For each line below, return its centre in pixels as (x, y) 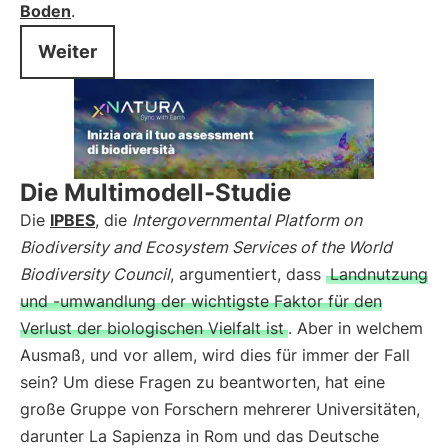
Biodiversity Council (95, 274)
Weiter (67, 51)
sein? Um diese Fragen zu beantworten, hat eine (202, 382)
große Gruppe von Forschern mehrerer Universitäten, (220, 409)
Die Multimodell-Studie (155, 192)
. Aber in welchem (355, 328)
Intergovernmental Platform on (247, 220)
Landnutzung (379, 274)
